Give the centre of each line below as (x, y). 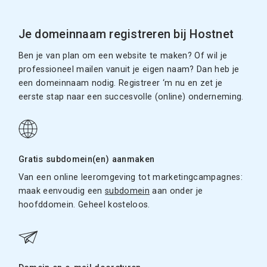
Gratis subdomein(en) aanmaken (86, 160)
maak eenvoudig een (62, 191)
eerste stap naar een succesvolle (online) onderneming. (131, 97)
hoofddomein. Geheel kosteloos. (84, 205)
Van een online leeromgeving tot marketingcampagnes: (130, 177)
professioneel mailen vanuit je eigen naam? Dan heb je (129, 70)
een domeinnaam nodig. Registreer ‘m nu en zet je (120, 83)
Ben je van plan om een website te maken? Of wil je (123, 56)
